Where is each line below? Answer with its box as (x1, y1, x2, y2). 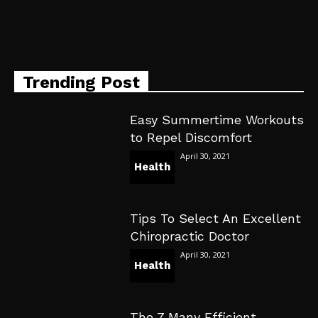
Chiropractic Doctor (129, 229, 249, 244)
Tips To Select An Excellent (129, 211, 301, 226)
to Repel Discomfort (129, 130, 252, 146)
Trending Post (23, 72, 140, 93)
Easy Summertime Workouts (129, 112, 304, 128)
